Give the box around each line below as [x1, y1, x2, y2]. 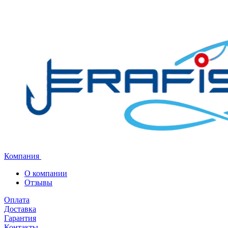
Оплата [4, 195, 30, 204]
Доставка [4, 205, 36, 213]
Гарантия [4, 214, 36, 222]
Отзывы [24, 178, 52, 187]
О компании [24, 169, 67, 178]
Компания [4, 152, 41, 160]
